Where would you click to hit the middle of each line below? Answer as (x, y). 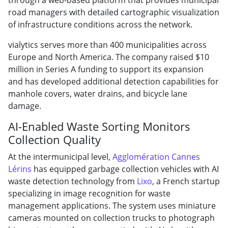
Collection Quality (54, 139)
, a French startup (186, 181)
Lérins (20, 169)
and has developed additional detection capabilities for (113, 81)
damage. (25, 106)
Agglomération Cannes (156, 156)
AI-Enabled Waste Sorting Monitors (99, 126)
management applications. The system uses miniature (112, 205)
